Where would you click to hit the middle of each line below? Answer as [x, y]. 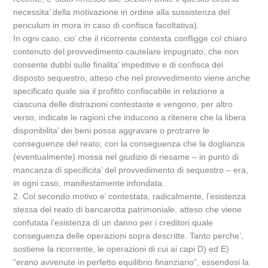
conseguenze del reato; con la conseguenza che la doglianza [129, 144]
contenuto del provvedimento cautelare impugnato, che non [126, 51]
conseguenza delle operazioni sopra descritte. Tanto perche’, [129, 236]
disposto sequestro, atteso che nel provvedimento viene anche [132, 78]
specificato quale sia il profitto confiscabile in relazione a [119, 91]
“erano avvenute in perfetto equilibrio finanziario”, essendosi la [131, 262]
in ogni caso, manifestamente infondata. [89, 183]
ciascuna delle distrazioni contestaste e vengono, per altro [123, 104]
